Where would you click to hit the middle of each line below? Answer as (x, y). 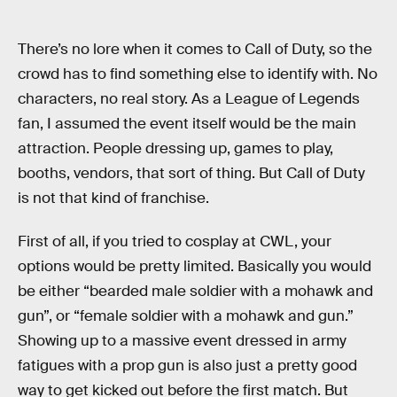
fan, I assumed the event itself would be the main (187, 123)
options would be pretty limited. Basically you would (195, 267)
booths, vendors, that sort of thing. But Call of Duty (191, 173)
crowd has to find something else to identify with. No (198, 74)
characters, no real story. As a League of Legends (189, 98)
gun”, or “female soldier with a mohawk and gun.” (186, 316)
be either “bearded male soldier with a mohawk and (195, 292)
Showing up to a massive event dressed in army (182, 341)
